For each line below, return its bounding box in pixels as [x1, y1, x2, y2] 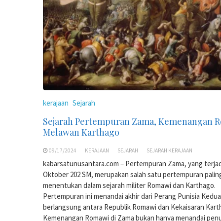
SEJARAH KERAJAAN [147, 147, 192, 154]
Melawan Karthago [43, 126, 119, 138]
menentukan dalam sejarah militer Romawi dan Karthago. [43, 180, 216, 190]
